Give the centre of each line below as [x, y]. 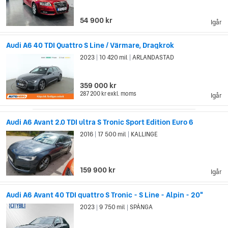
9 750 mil [112, 207]
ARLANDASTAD [153, 57]
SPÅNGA [141, 207]
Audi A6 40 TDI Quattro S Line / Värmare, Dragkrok [90, 45]
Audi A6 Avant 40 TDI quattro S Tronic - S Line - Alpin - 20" [105, 195]
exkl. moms [122, 93]
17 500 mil [112, 134]
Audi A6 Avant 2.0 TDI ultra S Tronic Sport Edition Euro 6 [100, 122]
